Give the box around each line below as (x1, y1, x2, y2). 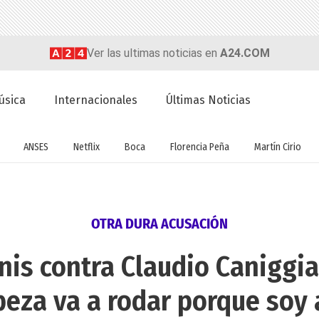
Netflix (73, 140, 100, 153)
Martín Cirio (254, 140, 301, 153)
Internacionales (54, 93, 138, 108)
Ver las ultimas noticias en (86, 46, 220, 60)
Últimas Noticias (166, 93, 251, 108)
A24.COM (219, 46, 270, 60)
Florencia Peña (170, 140, 229, 153)
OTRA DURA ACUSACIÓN (91, 215, 228, 233)
